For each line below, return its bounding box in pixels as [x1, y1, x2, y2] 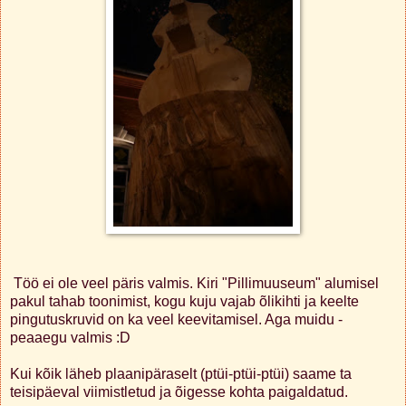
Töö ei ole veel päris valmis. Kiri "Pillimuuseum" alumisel [10, 275, 379, 291]
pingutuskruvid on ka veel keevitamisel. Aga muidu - [10, 311, 343, 327]
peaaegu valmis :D [10, 329, 130, 345]
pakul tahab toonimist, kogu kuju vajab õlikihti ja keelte [10, 293, 359, 309]
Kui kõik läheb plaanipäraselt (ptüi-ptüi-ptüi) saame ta [10, 365, 352, 382]
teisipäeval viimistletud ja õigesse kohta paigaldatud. [10, 383, 348, 400]
